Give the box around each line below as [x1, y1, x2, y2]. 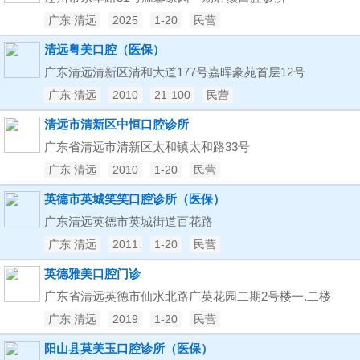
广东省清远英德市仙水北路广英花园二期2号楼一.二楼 [44, 289, 331, 303]
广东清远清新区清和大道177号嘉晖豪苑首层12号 [44, 65, 305, 79]
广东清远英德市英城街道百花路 [44, 215, 213, 228]
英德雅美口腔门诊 [44, 267, 141, 280]
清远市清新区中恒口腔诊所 [44, 117, 189, 131]
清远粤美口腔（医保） [44, 43, 165, 56]
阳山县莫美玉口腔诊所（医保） [44, 342, 213, 355]
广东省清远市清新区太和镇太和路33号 [44, 140, 250, 153]
